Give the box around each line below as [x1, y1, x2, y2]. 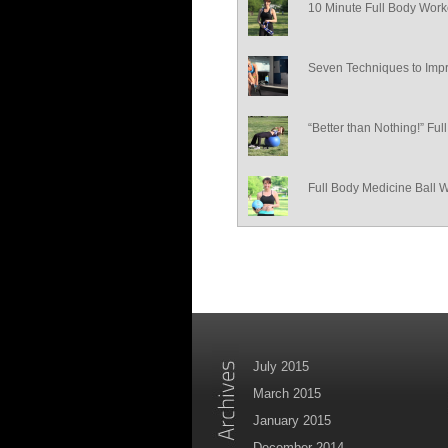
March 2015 [253, 386, 321, 402]
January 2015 [253, 413, 331, 429]
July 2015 [253, 359, 309, 375]
